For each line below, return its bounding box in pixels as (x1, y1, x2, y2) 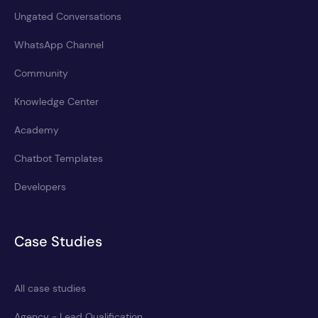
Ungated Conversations (14, 10, 121, 23)
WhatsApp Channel (14, 38, 104, 51)
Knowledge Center (14, 95, 99, 108)
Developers (14, 180, 66, 193)
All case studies (14, 282, 86, 295)
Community (14, 67, 68, 79)
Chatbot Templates (14, 152, 103, 165)
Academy (14, 124, 59, 136)
